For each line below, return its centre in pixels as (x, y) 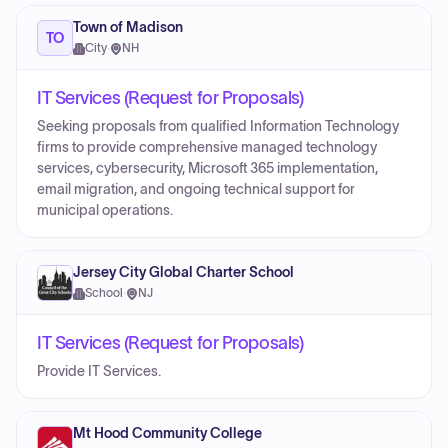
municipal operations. (105, 210)
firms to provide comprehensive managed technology (207, 147)
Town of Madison (128, 27)
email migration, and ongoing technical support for (196, 189)
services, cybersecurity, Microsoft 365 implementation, (207, 168)
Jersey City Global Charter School (183, 272)
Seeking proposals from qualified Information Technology (218, 126)
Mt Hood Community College (167, 433)
